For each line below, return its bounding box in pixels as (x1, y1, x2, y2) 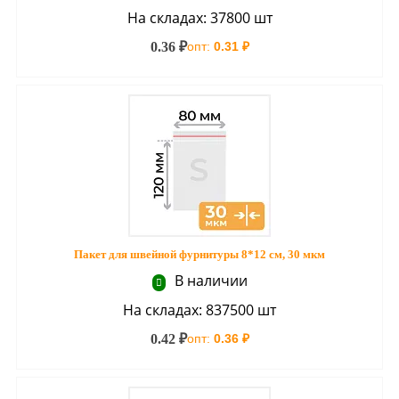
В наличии (170, 271, 248, 290)
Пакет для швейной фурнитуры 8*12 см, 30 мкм (74, 248, 325, 261)
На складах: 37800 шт (126, 8, 273, 28)
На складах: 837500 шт (123, 300, 276, 320)
